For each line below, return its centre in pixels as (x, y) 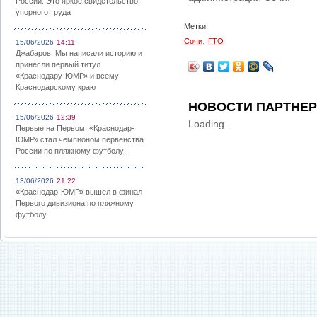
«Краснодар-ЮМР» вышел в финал (79, 192)
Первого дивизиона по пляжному (75, 203)
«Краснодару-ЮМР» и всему (67, 76)
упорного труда (43, 12)
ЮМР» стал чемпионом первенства (80, 139)
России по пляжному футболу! (71, 151)
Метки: (196, 26)
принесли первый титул (58, 64)
